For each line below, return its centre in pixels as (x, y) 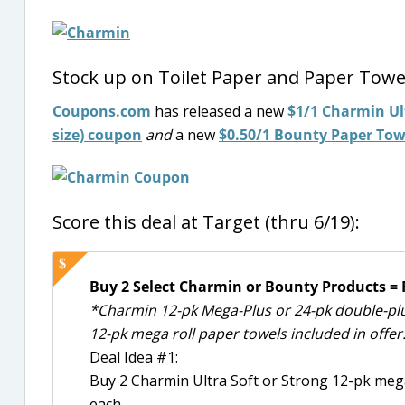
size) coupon (97, 135)
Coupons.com (102, 111)
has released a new (219, 111)
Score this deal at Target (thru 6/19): (206, 222)
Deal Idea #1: (134, 357)
